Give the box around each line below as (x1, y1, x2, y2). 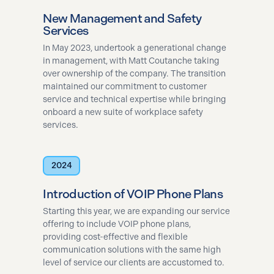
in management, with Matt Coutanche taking (43, 55, 220, 66)
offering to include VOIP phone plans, (43, 218, 191, 229)
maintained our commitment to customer (43, 81, 207, 92)
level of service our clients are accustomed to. (43, 257, 225, 268)
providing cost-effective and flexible (43, 231, 188, 242)
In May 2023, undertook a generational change (43, 42, 227, 53)
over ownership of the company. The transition (43, 68, 226, 79)
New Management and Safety (43, 10, 202, 26)
